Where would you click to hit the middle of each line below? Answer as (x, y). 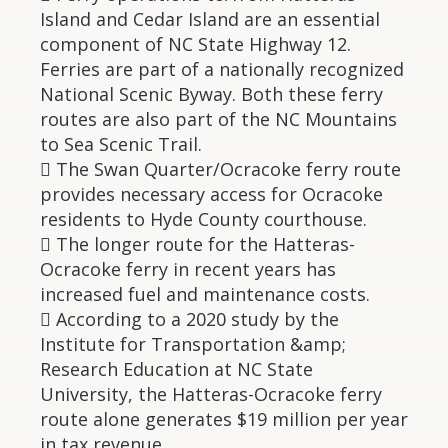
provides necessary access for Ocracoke (211, 194)
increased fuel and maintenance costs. (205, 294)
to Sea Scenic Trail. (121, 144)
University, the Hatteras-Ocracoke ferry (211, 394)
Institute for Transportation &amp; (193, 344)
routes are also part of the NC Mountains (218, 119)
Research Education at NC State (176, 369)
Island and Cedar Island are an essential (210, 19)
